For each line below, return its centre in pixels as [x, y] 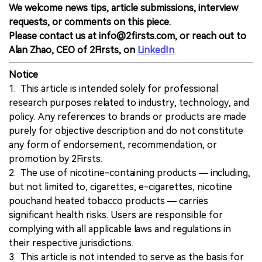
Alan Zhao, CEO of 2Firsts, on [73, 50]
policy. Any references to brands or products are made [127, 116]
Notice [23, 74]
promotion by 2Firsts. [56, 158]
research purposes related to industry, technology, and [129, 102]
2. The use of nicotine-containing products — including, [130, 173]
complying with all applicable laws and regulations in [120, 229]
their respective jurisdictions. [71, 243]
